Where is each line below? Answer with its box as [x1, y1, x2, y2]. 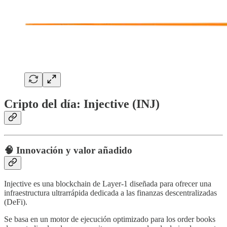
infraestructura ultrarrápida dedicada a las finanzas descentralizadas [4, 188, 217, 198]
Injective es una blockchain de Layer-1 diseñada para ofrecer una [4, 179, 211, 188]
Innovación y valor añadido [16, 145, 132, 156]
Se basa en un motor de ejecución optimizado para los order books [4, 215, 215, 224]
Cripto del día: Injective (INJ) [4, 97, 160, 110]
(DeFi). [4, 198, 27, 207]
